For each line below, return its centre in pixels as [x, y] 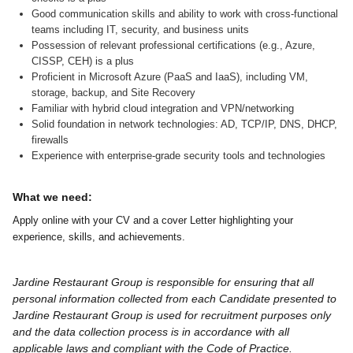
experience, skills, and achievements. [99, 237]
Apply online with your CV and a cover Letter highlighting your [153, 220]
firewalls [50, 140]
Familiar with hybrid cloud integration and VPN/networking [163, 108]
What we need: [52, 197]
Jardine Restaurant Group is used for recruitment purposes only [172, 315]
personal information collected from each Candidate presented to [175, 299]
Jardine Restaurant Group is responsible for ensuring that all [163, 282]
